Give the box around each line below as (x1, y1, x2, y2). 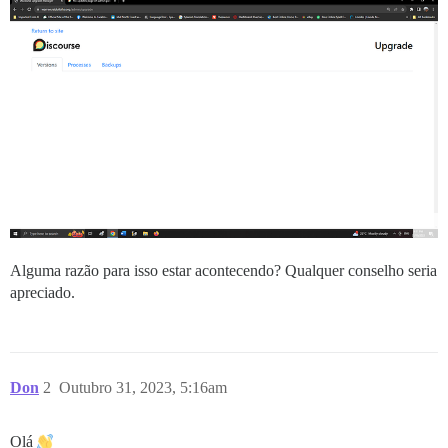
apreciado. (10, 283, 75, 301)
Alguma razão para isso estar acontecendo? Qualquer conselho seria (10, 261, 437, 279)
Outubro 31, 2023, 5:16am (59, 378, 227, 396)
